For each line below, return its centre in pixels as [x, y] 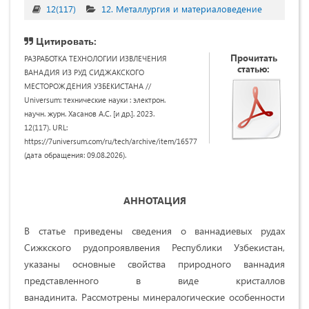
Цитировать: [65, 41]
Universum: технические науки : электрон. [95, 100]
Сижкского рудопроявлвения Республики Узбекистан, [154, 248]
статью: [253, 69]
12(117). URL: [46, 128]
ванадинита [50, 297]
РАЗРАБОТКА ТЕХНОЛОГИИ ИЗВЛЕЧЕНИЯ [96, 59]
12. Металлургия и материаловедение [182, 9]
